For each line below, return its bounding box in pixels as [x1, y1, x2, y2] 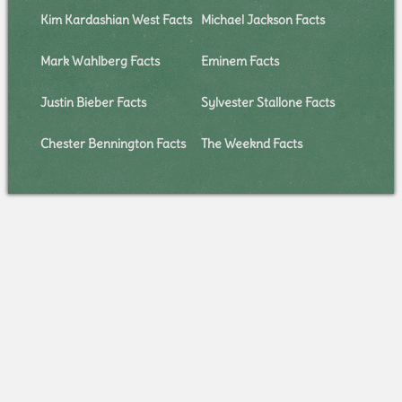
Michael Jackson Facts [200, 12, 325, 29]
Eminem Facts [200, 53, 279, 70]
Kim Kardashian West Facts [39, 12, 192, 29]
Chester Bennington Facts [39, 135, 186, 153]
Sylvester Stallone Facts [200, 94, 335, 111]
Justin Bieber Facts [39, 94, 146, 111]
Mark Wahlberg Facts [39, 53, 160, 70]
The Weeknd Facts [200, 135, 302, 153]
